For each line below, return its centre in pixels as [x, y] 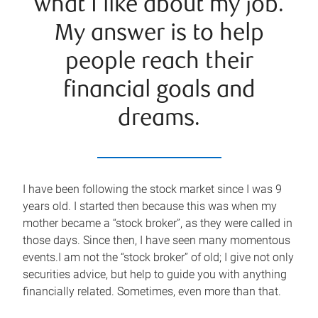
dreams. [159, 120]
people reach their [159, 63]
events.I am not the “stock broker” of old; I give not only [158, 257]
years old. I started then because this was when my [150, 206]
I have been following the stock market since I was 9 [152, 189]
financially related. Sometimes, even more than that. [152, 291]
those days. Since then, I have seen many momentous [157, 240]
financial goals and [159, 91]
